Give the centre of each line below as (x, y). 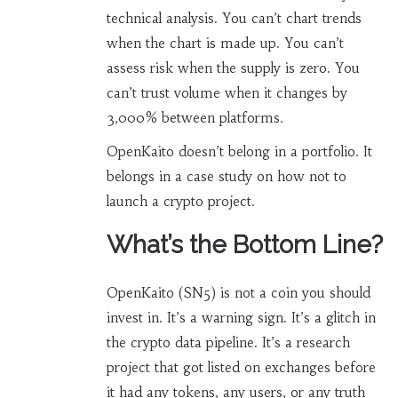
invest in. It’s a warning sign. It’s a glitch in (241, 318)
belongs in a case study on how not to (226, 177)
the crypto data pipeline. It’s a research (228, 343)
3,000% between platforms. (195, 118)
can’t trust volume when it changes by (227, 93)
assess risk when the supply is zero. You (233, 68)
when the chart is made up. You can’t (225, 44)
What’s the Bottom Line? (244, 245)
